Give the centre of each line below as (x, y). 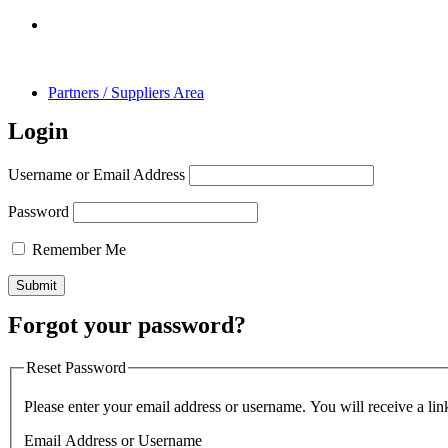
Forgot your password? (127, 324)
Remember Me (77, 249)
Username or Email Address (96, 174)
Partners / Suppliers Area (126, 92)
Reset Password (76, 367)
